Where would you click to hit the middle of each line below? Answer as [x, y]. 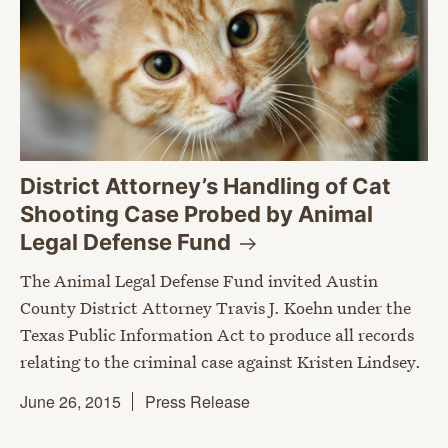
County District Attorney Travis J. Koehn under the [215, 308]
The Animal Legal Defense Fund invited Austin [199, 281]
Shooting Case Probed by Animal [196, 214]
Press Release [197, 402]
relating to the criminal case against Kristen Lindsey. [220, 362]
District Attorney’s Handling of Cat [205, 186]
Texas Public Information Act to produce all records [217, 335]
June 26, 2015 [70, 402]
